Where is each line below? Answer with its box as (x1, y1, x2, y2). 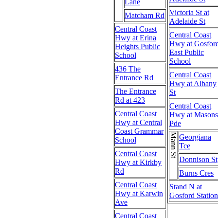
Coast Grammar (115, 127, 163, 135)
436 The (115, 64, 141, 73)
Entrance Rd (115, 73, 153, 82)
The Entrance (115, 87, 156, 95)
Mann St (169, 131, 178, 158)
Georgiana (179, 132, 211, 141)
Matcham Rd (125, 11, 164, 19)
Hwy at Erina (115, 33, 156, 42)
